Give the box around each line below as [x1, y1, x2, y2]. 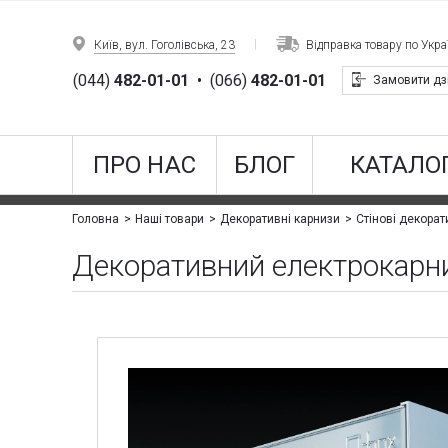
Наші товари [135, 212, 205, 227]
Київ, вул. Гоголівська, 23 [94, 38, 236, 52]
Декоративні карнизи [220, 212, 341, 227]
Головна [72, 212, 120, 227]
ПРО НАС [93, 151, 196, 179]
